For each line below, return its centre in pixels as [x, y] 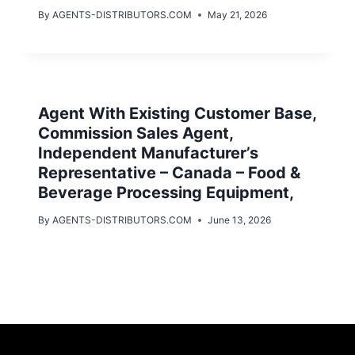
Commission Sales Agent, [136, 134]
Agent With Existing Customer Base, [177, 114]
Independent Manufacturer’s [148, 153]
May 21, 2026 [238, 15]
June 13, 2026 [240, 220]
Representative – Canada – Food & [169, 173]
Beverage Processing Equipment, [168, 193]
